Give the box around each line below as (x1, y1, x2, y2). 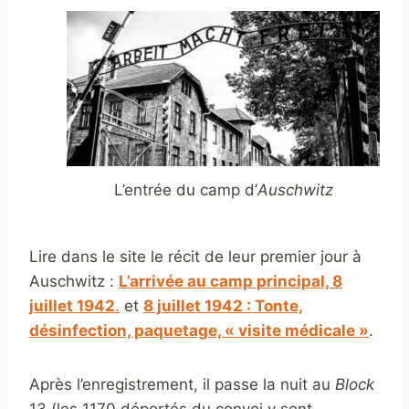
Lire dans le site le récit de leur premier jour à (29, 247, 362, 267)
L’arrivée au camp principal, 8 (119, 272, 342, 291)
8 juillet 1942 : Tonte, (143, 297, 303, 316)
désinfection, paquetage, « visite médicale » (29, 321, 369, 341)
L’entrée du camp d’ (113, 181, 257, 200)
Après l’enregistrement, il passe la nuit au (29, 375, 335, 394)
